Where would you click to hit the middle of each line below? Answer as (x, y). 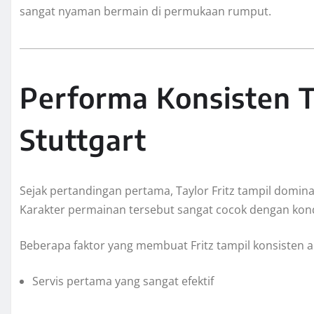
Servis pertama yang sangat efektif (123, 281)
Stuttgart (83, 140)
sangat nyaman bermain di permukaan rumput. (145, 11)
